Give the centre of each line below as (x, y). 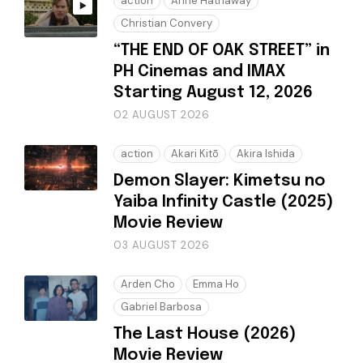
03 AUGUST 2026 (162, 246)
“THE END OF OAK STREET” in (222, 51)
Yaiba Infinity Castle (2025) (223, 203)
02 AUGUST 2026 (162, 115)
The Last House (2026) (205, 335)
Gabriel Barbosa (161, 307)
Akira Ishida (266, 154)
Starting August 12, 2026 (213, 93)
